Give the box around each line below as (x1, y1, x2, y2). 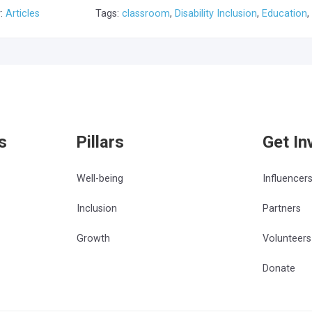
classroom (122, 7, 170, 19)
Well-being (77, 173, 124, 185)
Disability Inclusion (175, 7, 257, 19)
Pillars (77, 132, 125, 152)
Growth (77, 233, 111, 244)
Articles (6, 7, 40, 19)
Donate (262, 263, 295, 274)
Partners (262, 203, 301, 214)
